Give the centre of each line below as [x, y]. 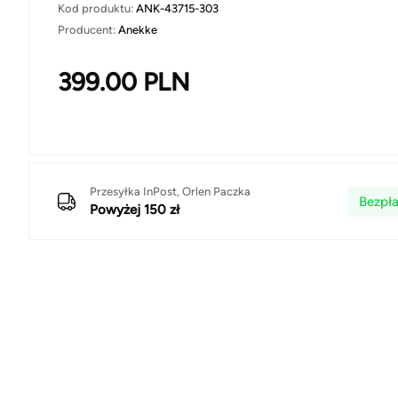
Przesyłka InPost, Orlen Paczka [170, 192]
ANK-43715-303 [177, 9]
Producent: [88, 30]
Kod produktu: [97, 9]
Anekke [138, 30]
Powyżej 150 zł [135, 210]
